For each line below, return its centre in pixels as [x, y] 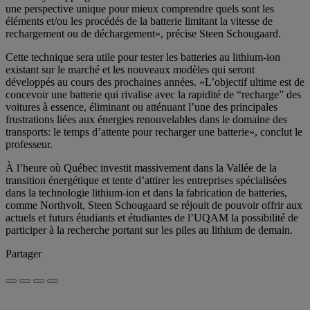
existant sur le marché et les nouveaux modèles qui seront [130, 69]
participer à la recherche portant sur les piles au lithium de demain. [149, 230]
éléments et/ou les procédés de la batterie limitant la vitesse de [139, 21]
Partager [24, 253]
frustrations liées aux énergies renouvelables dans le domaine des [146, 119]
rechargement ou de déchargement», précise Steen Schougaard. [143, 33]
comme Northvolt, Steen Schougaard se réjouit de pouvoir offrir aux [154, 205]
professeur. [29, 144]
